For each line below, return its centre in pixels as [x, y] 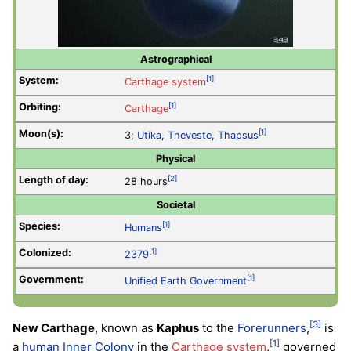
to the [218, 328]
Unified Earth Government [186, 281]
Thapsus [238, 136]
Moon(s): [41, 134]
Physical [175, 158]
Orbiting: [40, 107]
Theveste [190, 136]
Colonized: [45, 253]
